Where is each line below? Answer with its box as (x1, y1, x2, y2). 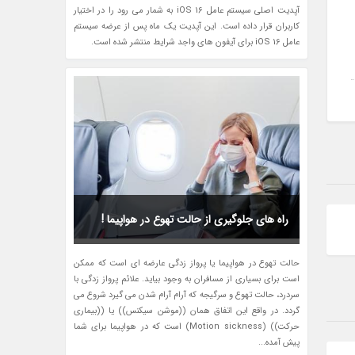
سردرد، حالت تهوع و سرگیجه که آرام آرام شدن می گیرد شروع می (74, 288, 300, 303)
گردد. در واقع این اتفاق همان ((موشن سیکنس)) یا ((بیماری (74, 304, 300, 319)
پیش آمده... (258, 336, 300, 350)
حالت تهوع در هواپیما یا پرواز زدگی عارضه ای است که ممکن (74, 257, 300, 271)
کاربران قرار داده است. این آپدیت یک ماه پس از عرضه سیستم (74, 20, 300, 34)
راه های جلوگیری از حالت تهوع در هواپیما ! (101, 211, 288, 229)
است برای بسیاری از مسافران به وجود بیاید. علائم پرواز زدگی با (74, 273, 300, 287)
